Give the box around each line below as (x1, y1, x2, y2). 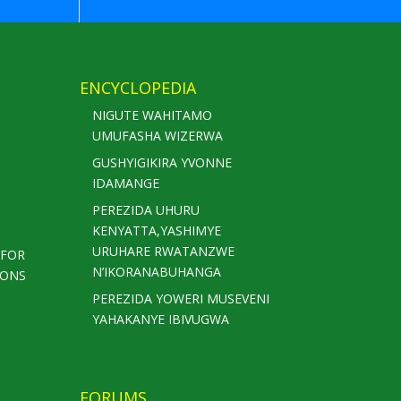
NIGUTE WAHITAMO (92, 107, 213, 124)
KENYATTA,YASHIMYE (92, 222, 222, 240)
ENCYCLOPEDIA (80, 77, 197, 99)
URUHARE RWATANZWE (92, 243, 235, 260)
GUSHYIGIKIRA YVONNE (92, 154, 233, 172)
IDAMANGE (92, 175, 160, 192)
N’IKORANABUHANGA (92, 263, 222, 281)
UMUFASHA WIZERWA (92, 127, 224, 145)
